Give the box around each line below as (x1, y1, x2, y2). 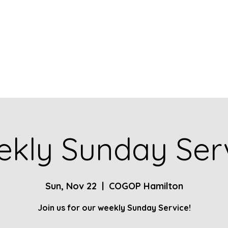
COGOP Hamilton (108, 180, 183, 192)
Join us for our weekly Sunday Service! (37, 203, 191, 213)
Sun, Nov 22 (45, 180, 97, 192)
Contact (102, 30, 130, 38)
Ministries (190, 30, 221, 38)
